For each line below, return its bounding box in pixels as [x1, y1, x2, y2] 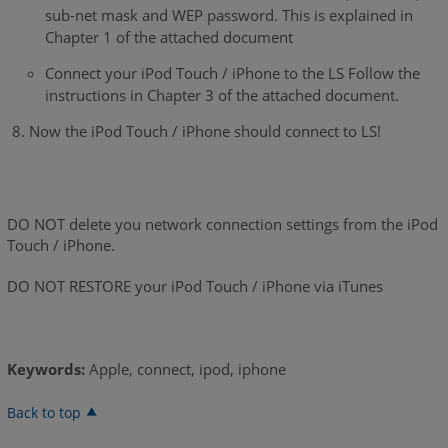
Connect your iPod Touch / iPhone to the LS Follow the [44, 63, 420, 84]
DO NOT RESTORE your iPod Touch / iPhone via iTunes [6, 276, 383, 297]
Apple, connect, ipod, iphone [84, 359, 286, 380]
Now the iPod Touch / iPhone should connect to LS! [28, 121, 381, 142]
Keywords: [6, 359, 85, 380]
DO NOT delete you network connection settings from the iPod [6, 214, 438, 235]
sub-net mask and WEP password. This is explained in [44, 5, 413, 26]
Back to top [6, 403, 81, 423]
